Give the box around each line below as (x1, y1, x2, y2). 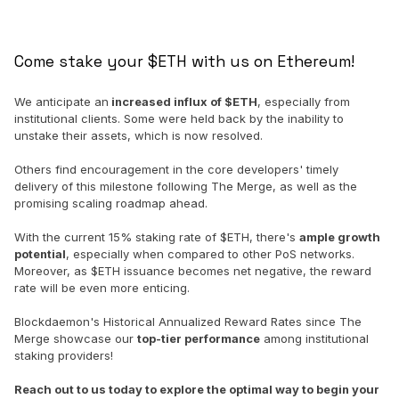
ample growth (299, 230, 380, 245)
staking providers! (14, 348, 113, 363)
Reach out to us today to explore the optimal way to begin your (14, 382, 379, 397)
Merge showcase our (14, 331, 137, 346)
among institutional (260, 331, 369, 346)
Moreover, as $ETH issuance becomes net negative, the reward (14, 264, 371, 279)
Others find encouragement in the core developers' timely (14, 162, 338, 177)
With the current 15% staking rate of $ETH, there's (14, 230, 299, 245)
